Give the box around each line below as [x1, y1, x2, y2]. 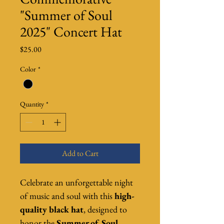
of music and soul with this [20, 190, 114, 202]
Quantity [20, 99, 44, 109]
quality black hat [20, 203, 83, 215]
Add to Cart [61, 148, 98, 159]
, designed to [83, 203, 129, 215]
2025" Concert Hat [20, 22, 122, 40]
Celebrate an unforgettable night [20, 176, 135, 188]
